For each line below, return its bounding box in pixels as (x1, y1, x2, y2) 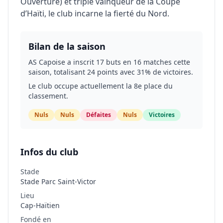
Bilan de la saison (28, 40, 106, 52)
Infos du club (20, 146, 78, 158)
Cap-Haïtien (20, 201, 60, 210)
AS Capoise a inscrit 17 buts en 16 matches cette (28, 57, 190, 67)
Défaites (86, 111, 111, 119)
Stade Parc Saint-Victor (20, 177, 96, 186)
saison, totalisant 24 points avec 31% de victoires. (28, 67, 193, 77)
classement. (28, 91, 68, 101)
